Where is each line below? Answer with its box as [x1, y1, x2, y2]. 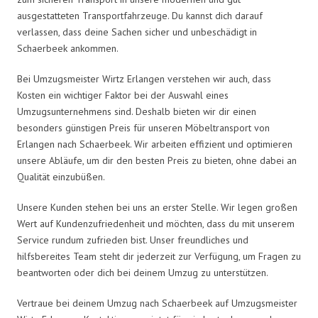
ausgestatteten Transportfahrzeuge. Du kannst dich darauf [17, 9, 263, 22]
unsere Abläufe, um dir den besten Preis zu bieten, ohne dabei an [17, 153, 297, 167]
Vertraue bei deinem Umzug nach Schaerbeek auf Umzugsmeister [17, 296, 297, 309]
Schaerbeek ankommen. [17, 41, 119, 55]
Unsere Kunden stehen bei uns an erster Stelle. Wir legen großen [17, 200, 297, 214]
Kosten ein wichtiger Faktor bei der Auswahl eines [17, 88, 229, 102]
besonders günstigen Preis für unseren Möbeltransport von [17, 121, 270, 134]
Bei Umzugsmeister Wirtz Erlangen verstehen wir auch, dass [17, 72, 271, 85]
